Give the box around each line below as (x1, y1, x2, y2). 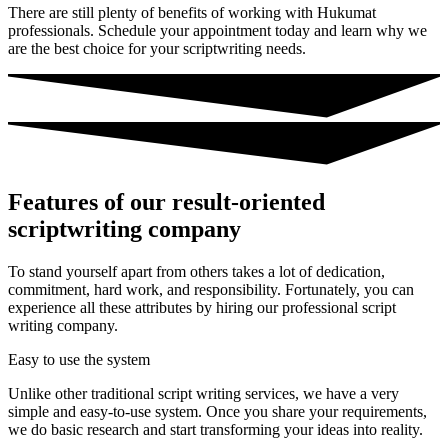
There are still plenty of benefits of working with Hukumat (8, 4, 376, 22)
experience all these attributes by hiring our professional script (8, 298, 396, 316)
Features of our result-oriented (8, 188, 325, 215)
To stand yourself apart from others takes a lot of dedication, (8, 262, 385, 280)
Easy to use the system (8, 350, 150, 368)
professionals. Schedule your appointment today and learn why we (8, 22, 427, 40)
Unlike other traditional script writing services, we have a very (8, 384, 399, 402)
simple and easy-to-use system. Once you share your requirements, (8, 402, 427, 420)
